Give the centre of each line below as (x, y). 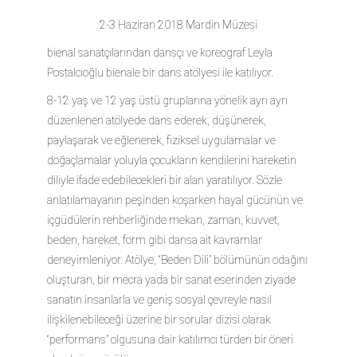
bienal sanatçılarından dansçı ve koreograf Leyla (160, 52)
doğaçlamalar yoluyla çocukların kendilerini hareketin (172, 160)
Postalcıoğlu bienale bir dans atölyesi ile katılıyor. (160, 72)
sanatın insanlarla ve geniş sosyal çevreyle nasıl (159, 299)
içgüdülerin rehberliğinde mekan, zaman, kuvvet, (163, 220)
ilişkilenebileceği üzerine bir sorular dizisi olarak (159, 319)
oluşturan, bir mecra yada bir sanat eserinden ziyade (171, 279)
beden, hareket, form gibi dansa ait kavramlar (155, 239)
